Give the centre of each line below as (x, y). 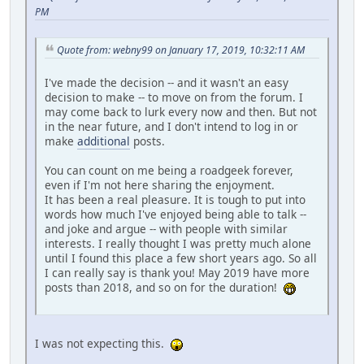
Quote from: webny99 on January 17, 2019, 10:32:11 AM (181, 50)
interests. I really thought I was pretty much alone (178, 244)
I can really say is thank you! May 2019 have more (177, 273)
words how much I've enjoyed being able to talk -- (175, 214)
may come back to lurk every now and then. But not (181, 112)
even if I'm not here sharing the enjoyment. (160, 185)
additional (104, 141)
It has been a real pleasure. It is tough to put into (175, 200)
